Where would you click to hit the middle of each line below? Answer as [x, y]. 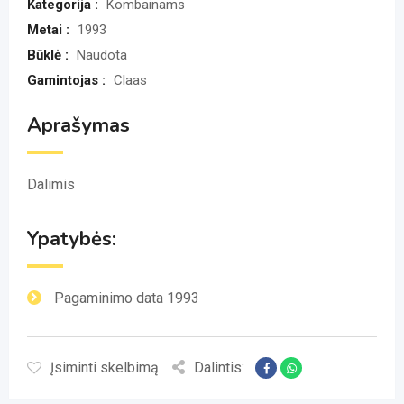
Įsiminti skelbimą [105, 367]
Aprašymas [78, 125]
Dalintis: [219, 367]
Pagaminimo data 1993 [127, 298]
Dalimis [51, 184]
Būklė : [50, 55]
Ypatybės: [72, 239]
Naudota [102, 55]
